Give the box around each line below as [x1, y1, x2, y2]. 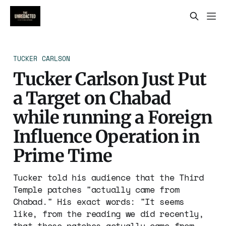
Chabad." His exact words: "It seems [13, 195, 184, 208]
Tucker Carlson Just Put [13, 68, 207, 90]
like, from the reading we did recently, [13, 207, 204, 220]
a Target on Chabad [13, 87, 171, 109]
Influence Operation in [13, 125, 199, 147]
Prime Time [13, 144, 112, 166]
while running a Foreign [13, 106, 212, 128]
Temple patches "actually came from [13, 183, 180, 196]
